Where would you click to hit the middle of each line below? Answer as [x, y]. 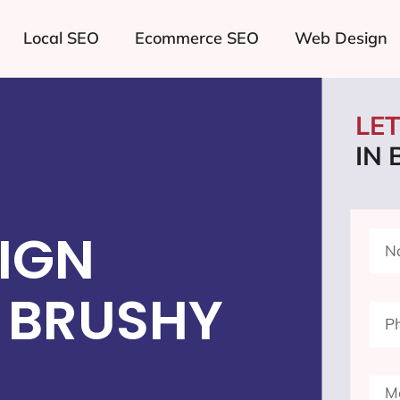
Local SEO [61, 38]
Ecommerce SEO [196, 38]
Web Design [341, 38]
